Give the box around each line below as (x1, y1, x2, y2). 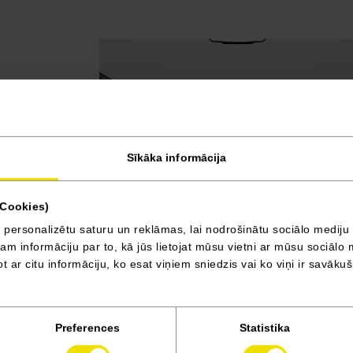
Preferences (54, 321, 121, 334)
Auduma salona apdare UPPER (98, 234, 259, 248)
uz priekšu (277, 315, 338, 332)
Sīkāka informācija (126, 150, 227, 164)
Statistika (239, 321, 291, 334)
